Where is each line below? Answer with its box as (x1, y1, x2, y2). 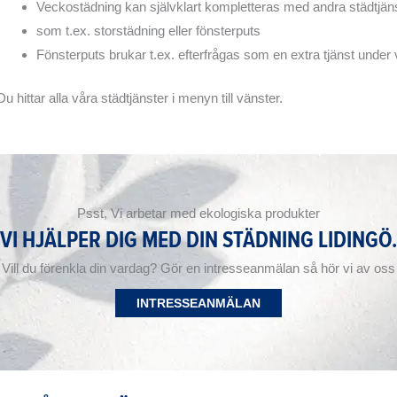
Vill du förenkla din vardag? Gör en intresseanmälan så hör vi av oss (2, 261, 395, 276)
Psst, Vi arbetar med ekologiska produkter (77, 206, 320, 222)
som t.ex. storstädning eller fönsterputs (36, 22, 261, 38)
